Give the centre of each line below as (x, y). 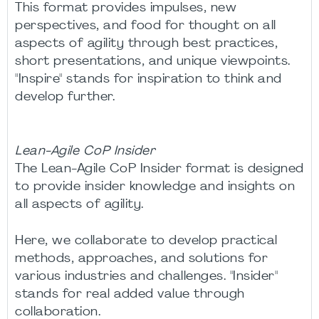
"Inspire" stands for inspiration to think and (148, 79)
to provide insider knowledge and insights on (155, 187)
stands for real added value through (130, 294)
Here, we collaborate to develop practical (146, 241)
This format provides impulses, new (126, 8)
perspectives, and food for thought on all (146, 26)
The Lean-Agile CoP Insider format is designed (159, 169)
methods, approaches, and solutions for (141, 259)
